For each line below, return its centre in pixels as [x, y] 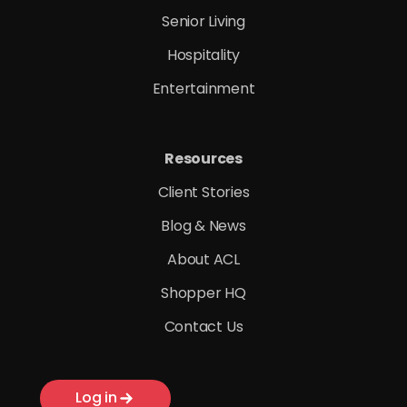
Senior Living [203, 21]
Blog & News [203, 225]
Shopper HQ [203, 293]
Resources [203, 158]
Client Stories [203, 192]
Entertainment [203, 88]
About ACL [203, 259]
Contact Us [203, 326]
